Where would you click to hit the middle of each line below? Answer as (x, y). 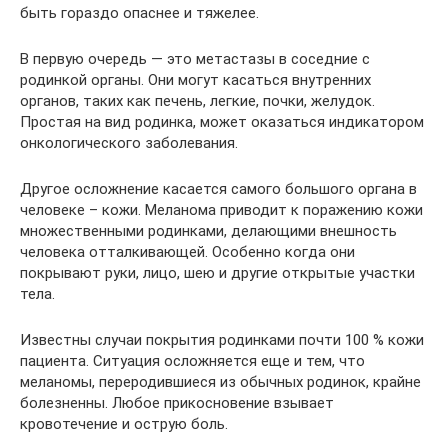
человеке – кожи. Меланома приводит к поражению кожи (221, 209)
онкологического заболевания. (129, 142)
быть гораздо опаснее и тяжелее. (139, 12)
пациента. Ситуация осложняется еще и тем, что (192, 360)
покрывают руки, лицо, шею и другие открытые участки (217, 272)
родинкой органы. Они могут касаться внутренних (195, 79)
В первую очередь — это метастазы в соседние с (195, 58)
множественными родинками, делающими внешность (208, 230)
